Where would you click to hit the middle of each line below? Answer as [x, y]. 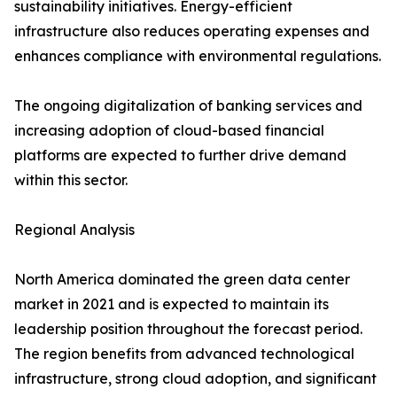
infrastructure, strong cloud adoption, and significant [195, 379]
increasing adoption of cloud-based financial [169, 131]
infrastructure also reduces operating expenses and [192, 31]
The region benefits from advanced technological [184, 354]
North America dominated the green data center [182, 280]
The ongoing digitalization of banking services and [188, 106]
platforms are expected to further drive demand [180, 156]
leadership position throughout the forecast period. [188, 329]
